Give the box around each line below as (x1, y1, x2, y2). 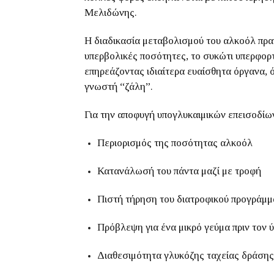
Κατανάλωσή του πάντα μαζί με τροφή (97, 165, 261, 177)
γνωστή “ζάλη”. (84, 81, 153, 92)
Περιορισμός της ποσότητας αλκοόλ (97, 137, 253, 149)
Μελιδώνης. (84, 7, 137, 18)
